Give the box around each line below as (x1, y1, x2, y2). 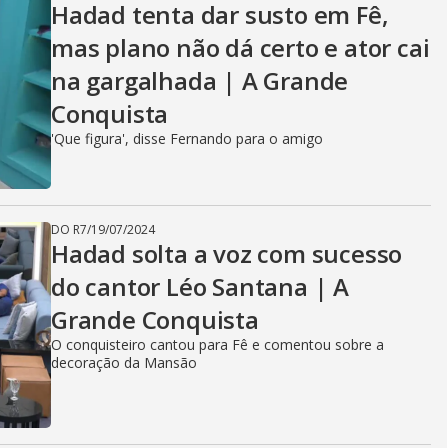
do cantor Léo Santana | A (51, 270, 349, 303)
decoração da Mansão (51, 353, 197, 372)
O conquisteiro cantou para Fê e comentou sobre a (51, 335, 384, 354)
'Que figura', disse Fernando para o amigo (51, 129, 323, 148)
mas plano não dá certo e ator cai (51, 31, 430, 64)
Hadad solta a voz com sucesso (51, 237, 403, 270)
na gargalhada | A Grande (51, 64, 349, 97)
